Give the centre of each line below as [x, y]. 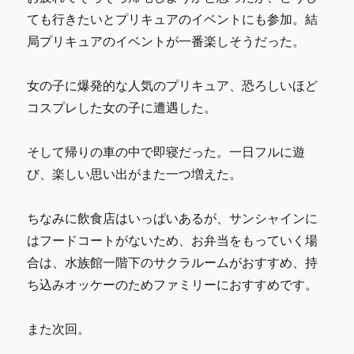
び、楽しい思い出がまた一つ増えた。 [135, 174]
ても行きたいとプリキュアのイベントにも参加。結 [173, 19]
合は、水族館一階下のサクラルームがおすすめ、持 [173, 262]
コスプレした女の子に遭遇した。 [122, 107]
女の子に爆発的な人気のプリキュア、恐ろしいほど [173, 85]
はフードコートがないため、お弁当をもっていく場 [173, 240]
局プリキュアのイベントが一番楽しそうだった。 [166, 41]
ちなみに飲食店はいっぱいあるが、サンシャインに [173, 218]
